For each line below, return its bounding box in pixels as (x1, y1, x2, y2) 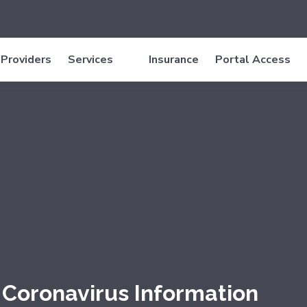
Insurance (149, 52, 199, 67)
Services (68, 52, 119, 67)
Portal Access (215, 52, 291, 67)
